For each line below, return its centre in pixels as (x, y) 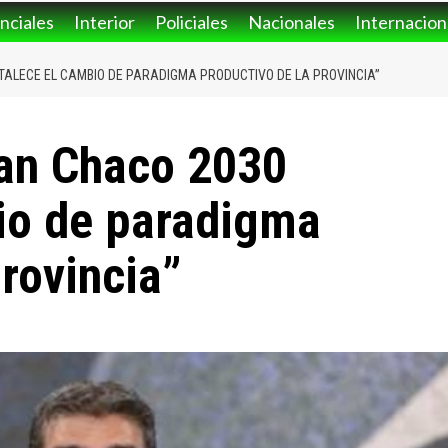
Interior (104, 22)
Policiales (191, 22)
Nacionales (291, 22)
